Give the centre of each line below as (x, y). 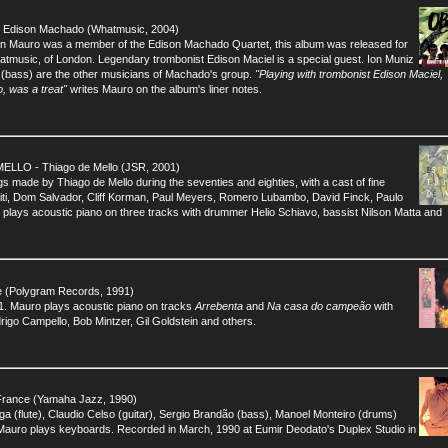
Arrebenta (219, 306)
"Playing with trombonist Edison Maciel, (349, 74)
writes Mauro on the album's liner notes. (164, 89)
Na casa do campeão (319, 306)
